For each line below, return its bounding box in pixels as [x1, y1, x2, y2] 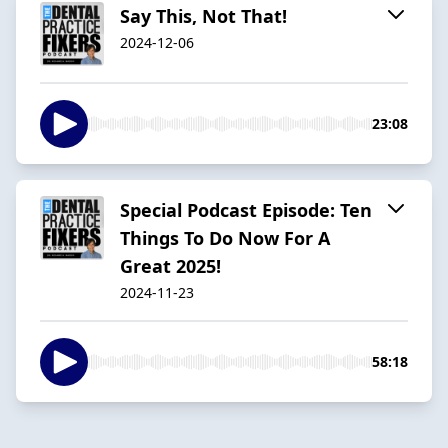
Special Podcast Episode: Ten [120, 197, 372, 222]
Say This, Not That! [120, 3, 287, 28]
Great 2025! [120, 253, 221, 278]
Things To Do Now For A [120, 225, 330, 250]
